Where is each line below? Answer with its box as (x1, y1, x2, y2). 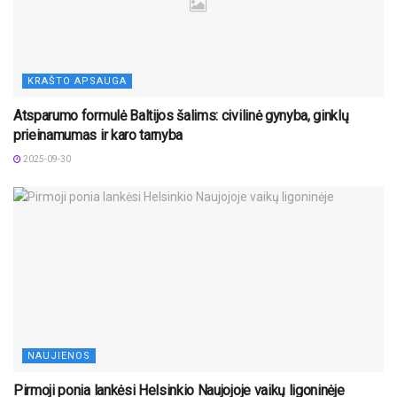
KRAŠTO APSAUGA (27, 75, 127, 88)
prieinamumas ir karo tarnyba (13, 127, 183, 144)
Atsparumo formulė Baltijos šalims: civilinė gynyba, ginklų (13, 107, 349, 125)
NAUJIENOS (27, 350, 90, 362)
